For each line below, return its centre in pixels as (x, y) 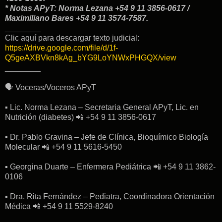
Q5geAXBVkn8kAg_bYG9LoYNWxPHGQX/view (91, 57)
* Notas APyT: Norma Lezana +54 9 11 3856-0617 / (97, 8)
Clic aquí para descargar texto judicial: (72, 38)
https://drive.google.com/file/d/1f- (61, 48)
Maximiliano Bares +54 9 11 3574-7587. (77, 18)
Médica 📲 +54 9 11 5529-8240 (59, 206)
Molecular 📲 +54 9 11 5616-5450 (63, 147)
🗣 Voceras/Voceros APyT (51, 87)
